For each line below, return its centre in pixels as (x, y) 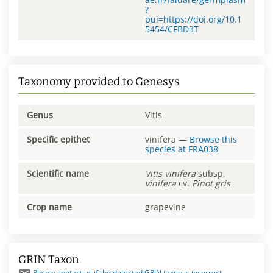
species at (167, 149)
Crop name (49, 207)
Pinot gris (211, 183)
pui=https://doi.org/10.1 (193, 19)
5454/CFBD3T (172, 29)
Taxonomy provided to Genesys (99, 81)
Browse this (213, 140)
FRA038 (203, 149)
